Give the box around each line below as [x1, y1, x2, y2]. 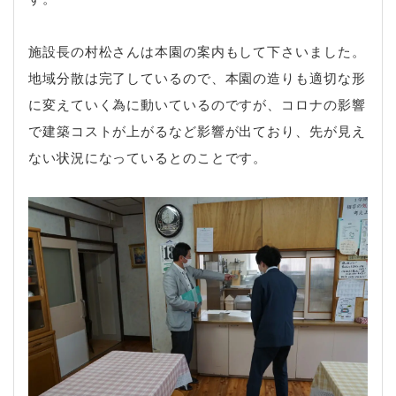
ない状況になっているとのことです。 [28, 148, 268, 166]
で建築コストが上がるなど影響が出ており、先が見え [28, 121, 366, 140]
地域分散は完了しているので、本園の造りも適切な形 [28, 68, 366, 87]
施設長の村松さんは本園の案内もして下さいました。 [28, 42, 366, 60]
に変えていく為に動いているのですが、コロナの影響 [28, 95, 366, 113]
